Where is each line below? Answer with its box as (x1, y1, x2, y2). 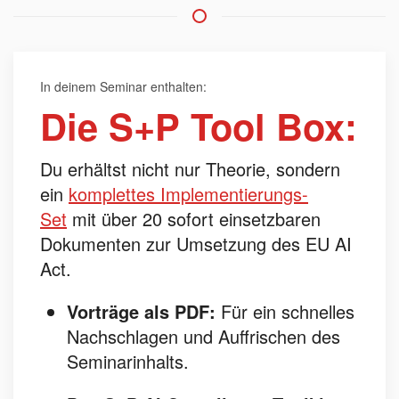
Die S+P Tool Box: (40, 99, 357, 152)
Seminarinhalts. (67, 348, 189, 374)
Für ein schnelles (221, 298, 354, 324)
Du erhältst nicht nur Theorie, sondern (40, 156, 340, 182)
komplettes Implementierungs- (69, 181, 308, 207)
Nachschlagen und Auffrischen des (67, 323, 340, 349)
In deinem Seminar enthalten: (40, 77, 207, 95)
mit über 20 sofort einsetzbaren (72, 206, 321, 232)
